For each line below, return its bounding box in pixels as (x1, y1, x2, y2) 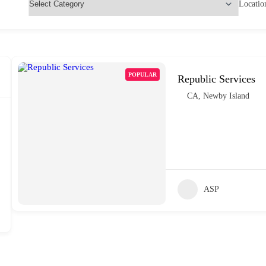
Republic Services (178, 72, 256, 85)
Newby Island (203, 91, 250, 100)
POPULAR (128, 71, 157, 78)
